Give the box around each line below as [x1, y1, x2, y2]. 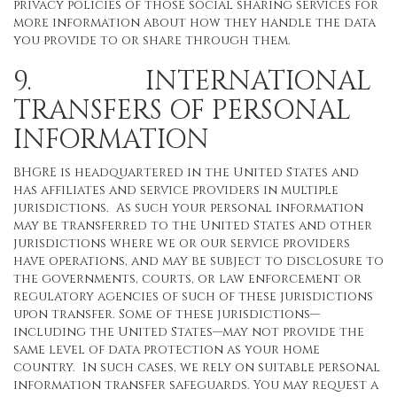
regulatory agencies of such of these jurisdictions [13, 288, 373, 305]
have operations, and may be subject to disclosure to [13, 253, 384, 269]
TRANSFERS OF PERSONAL [13, 93, 351, 128]
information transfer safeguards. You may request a [13, 377, 378, 393]
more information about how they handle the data [13, 14, 376, 31]
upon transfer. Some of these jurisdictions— [13, 306, 320, 323]
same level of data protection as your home [13, 341, 320, 358]
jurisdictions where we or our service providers [13, 235, 350, 252]
